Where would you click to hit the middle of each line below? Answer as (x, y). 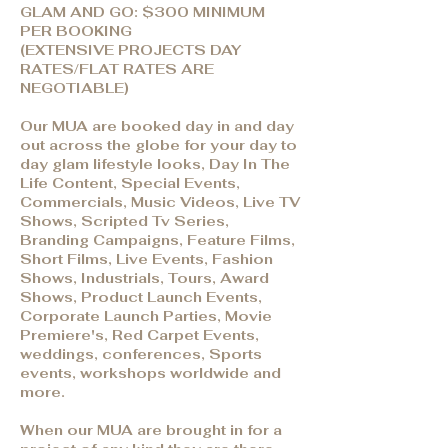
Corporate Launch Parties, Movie (146, 316)
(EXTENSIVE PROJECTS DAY (130, 50)
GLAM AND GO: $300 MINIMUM (142, 12)
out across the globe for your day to (158, 145)
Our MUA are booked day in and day (157, 126)
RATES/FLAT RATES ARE (117, 69)
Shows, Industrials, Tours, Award (144, 278)
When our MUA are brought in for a (151, 430)
